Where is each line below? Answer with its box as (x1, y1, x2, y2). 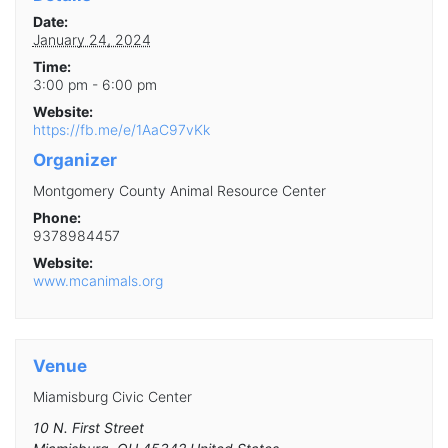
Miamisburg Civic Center (32, 388, 192, 406)
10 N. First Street (32, 419, 144, 437)
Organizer (32, 149, 117, 170)
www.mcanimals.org (32, 271, 163, 289)
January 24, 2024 (32, 30, 151, 48)
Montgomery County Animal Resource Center (32, 181, 326, 199)
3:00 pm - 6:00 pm (32, 75, 157, 93)
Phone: (32, 208, 81, 226)
